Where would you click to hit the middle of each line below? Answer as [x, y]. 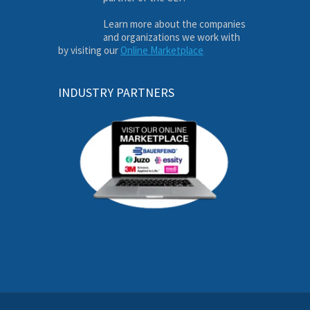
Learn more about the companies [174, 24]
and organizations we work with [172, 37]
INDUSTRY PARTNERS [116, 92]
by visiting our [89, 50]
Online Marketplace [162, 50]
